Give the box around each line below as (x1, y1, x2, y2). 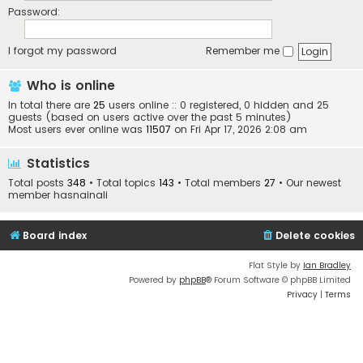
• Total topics (86, 176, 159, 190)
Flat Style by (249, 259, 303, 272)
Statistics (23, 155, 90, 173)
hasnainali (53, 188, 108, 203)
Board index (23, 228, 87, 243)
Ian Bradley (303, 259, 351, 272)
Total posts (8, 176, 67, 190)
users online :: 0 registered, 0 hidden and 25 (105, 98, 329, 113)
